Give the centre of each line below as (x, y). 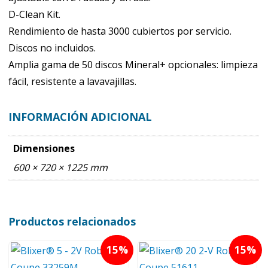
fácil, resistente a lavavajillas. (73, 81)
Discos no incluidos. (52, 48)
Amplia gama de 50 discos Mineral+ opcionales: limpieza (133, 64)
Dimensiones (44, 148)
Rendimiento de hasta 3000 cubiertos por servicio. (120, 31)
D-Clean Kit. (35, 14)
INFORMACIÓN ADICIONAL (80, 116)
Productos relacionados (72, 221)
